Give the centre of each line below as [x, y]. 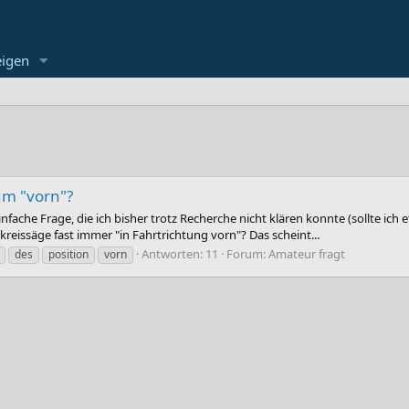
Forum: [247, 253]
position [68, 254]
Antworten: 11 [180, 253]
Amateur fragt [307, 253]
